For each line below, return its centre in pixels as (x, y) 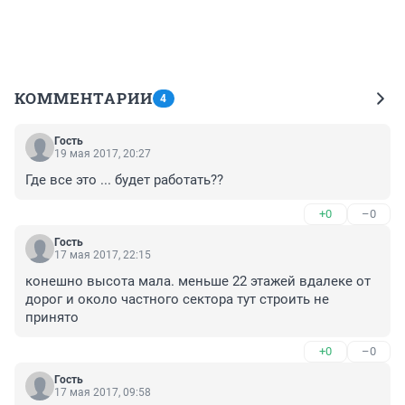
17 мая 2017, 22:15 (103, 254)
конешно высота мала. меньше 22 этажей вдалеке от (198, 281)
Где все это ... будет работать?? (124, 179)
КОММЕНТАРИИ (84, 98)
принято (52, 317)
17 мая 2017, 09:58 (103, 392)
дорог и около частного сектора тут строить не (177, 299)
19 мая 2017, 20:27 (103, 153)
